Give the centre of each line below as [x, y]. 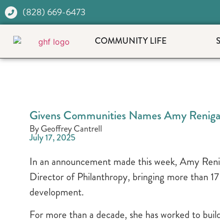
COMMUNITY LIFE [130, 41]
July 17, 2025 [53, 138]
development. [57, 192]
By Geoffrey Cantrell [66, 129]
